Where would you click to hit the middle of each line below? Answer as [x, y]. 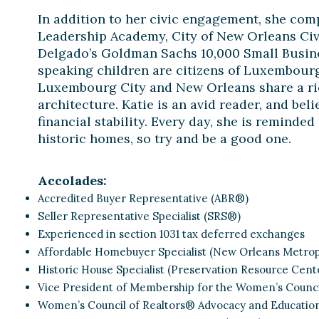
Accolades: [72, 181]
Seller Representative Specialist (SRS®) [139, 216]
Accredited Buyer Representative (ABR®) [143, 198]
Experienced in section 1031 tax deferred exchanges [171, 234]
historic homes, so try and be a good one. [164, 138]
